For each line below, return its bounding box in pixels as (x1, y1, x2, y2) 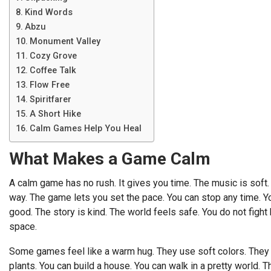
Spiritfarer (29, 94, 71, 105)
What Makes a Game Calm (9, 149, 211, 169)
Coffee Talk (29, 65, 76, 76)
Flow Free (29, 80, 70, 90)
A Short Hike (29, 109, 81, 119)
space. (9, 221, 37, 232)
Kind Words (24, 7, 73, 18)
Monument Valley (29, 36, 100, 47)
